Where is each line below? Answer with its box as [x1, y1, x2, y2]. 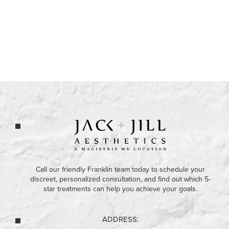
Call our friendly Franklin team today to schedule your [35, 165, 205, 174]
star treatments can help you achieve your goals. [43, 184, 197, 193]
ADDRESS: [102, 214, 139, 224]
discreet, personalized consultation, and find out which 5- [30, 174, 211, 184]
